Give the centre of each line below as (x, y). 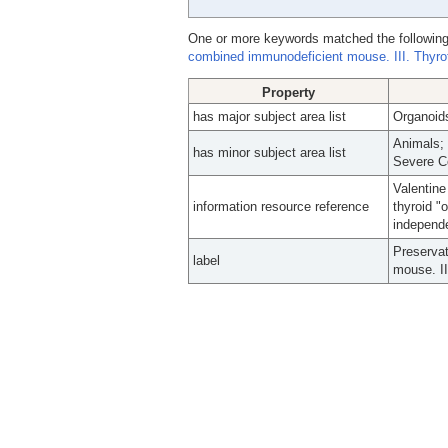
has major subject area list (269, 116)
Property (288, 92)
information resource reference (281, 206)
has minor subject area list (269, 152)
